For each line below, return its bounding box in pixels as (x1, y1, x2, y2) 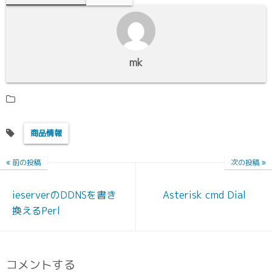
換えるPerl (12, 204, 60, 217)
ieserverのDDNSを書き (12, 188, 116, 202)
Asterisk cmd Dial (162, 188, 246, 202)
